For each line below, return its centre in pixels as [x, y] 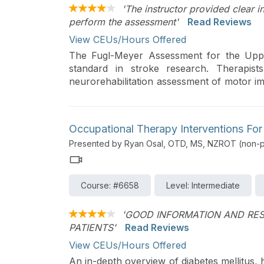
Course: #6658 [110, 186]
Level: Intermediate [203, 186]
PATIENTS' [93, 228]
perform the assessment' [124, 22]
